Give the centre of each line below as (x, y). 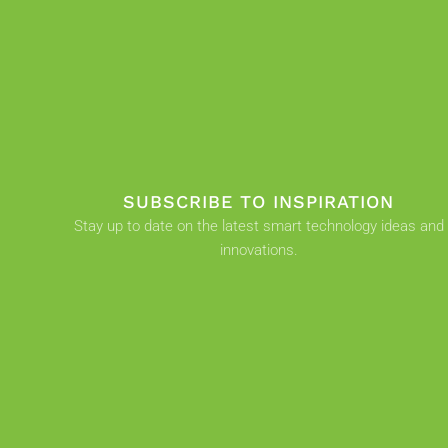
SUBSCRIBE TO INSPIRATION (259, 201)
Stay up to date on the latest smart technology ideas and (258, 225)
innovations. (258, 249)
